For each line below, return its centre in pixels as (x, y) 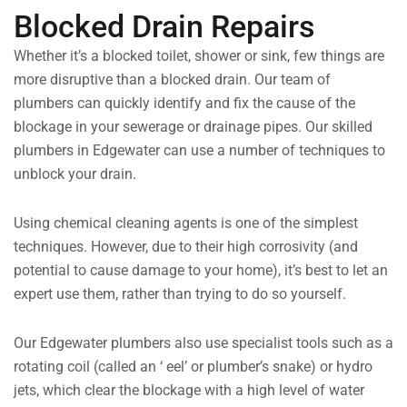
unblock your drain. (75, 174)
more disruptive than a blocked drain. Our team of (172, 80)
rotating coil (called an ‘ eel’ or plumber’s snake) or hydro (193, 367)
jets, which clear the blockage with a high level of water (189, 391)
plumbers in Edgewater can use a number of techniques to (199, 151)
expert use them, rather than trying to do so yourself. (180, 294)
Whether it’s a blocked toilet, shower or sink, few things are (199, 56)
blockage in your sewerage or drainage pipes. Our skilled (193, 127)
